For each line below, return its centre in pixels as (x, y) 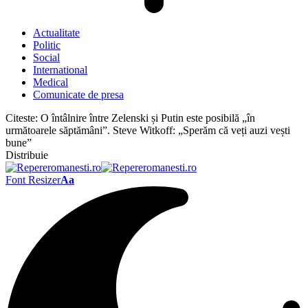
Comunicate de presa (78, 95)
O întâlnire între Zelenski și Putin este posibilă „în (148, 118)
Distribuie (27, 155)
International (60, 70)
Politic (47, 45)
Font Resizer (33, 180)
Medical (51, 82)
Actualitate (56, 33)
